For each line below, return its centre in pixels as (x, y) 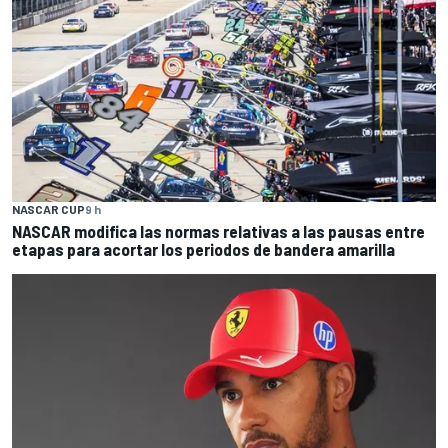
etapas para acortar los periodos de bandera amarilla (203, 249)
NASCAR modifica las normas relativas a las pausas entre (218, 231)
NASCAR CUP (48, 209)
